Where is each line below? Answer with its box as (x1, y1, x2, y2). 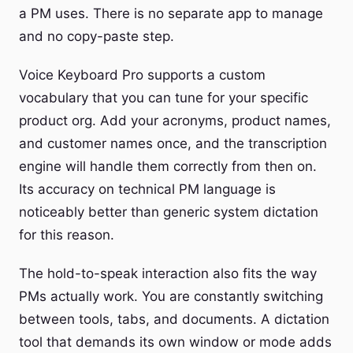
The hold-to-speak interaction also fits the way (19, 266, 317, 281)
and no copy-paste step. (19, 28, 174, 44)
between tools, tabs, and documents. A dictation (19, 311, 329, 327)
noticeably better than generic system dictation (19, 204, 318, 220)
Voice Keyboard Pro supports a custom (19, 67, 266, 83)
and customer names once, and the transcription (19, 136, 327, 151)
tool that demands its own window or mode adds (19, 334, 332, 350)
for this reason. (19, 227, 114, 243)
